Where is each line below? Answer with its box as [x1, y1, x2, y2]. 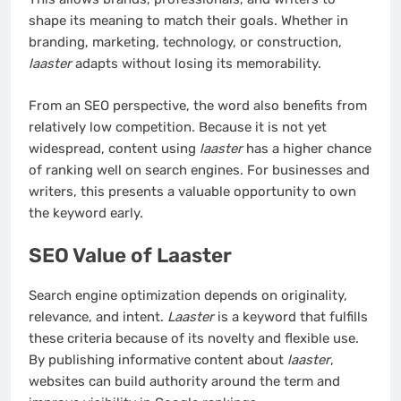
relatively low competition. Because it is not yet [29, 118, 327, 135]
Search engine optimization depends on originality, [29, 286, 347, 303]
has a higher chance [243, 140, 371, 157]
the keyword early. [29, 204, 143, 221]
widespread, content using [29, 140, 200, 157]
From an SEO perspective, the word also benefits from [29, 97, 367, 114]
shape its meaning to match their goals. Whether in [29, 13, 348, 30]
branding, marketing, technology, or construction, [29, 34, 342, 51]
